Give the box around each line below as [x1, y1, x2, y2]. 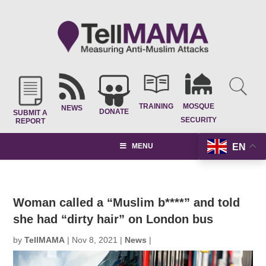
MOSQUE [182, 102, 214, 110]
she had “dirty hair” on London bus [13, 213, 214, 226]
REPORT [15, 117, 45, 125]
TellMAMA [24, 235, 65, 245]
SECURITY [180, 115, 217, 124]
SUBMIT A [12, 109, 47, 117]
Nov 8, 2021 [72, 235, 118, 245]
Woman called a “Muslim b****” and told [13, 196, 240, 209]
